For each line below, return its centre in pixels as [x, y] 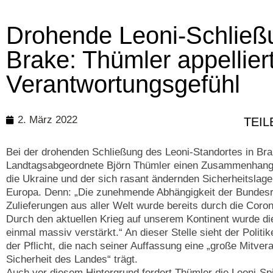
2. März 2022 [48, 120]
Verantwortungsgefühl [123, 84]
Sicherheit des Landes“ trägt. [72, 259]
